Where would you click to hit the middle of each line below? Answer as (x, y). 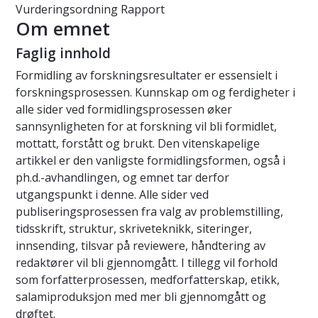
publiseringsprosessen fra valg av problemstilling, (149, 212)
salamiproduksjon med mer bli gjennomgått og (141, 297)
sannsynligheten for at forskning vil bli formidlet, (146, 127)
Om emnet (63, 29)
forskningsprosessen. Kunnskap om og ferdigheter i (155, 93)
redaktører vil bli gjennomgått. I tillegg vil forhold (147, 263)
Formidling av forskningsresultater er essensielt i (147, 76)
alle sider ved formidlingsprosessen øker (124, 110)
